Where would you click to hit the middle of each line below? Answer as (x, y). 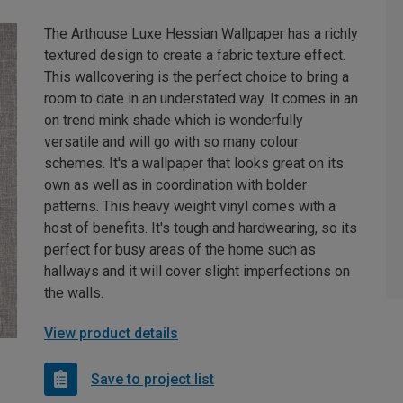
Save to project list (152, 379)
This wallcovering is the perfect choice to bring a (197, 77)
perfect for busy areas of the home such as (180, 250)
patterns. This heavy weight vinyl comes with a (190, 206)
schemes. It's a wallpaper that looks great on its (194, 163)
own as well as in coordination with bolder (175, 185)
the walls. (74, 293)
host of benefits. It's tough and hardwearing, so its (201, 228)
